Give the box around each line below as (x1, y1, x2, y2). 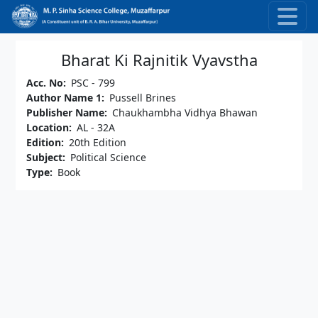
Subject (26, 150, 62, 164)
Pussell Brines (109, 90, 176, 104)
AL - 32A (77, 120, 115, 134)
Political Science (70, 150, 146, 164)
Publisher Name (26, 105, 104, 119)
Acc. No (26, 75, 63, 89)
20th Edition (69, 135, 126, 149)
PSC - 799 (71, 75, 115, 89)
